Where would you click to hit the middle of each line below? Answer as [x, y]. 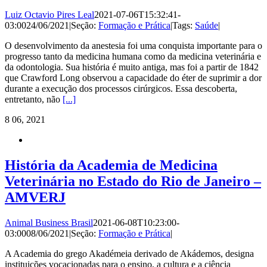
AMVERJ [35, 197]
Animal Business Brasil [49, 222]
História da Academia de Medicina [111, 165]
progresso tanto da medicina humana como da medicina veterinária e [133, 56]
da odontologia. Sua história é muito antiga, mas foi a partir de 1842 [132, 67]
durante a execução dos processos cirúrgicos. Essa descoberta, [121, 88]
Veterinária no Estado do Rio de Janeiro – [133, 181]
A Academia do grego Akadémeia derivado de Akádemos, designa [129, 253]
